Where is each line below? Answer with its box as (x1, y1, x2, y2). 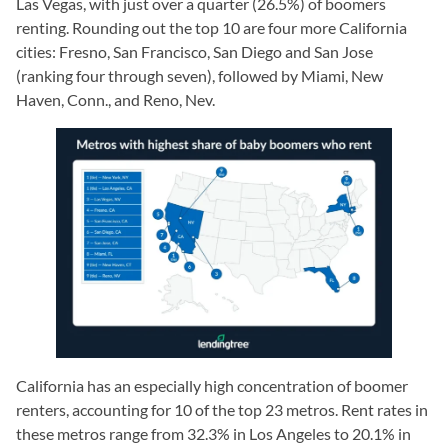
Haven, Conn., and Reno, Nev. (16, 90, 218, 110)
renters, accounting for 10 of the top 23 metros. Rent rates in (16, 399, 428, 419)
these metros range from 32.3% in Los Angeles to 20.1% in (16, 423, 411, 443)
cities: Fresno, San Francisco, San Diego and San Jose (16, 42, 373, 62)
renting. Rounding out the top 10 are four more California (16, 18, 407, 38)
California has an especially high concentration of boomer (16, 375, 408, 395)
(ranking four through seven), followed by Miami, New (16, 66, 383, 86)
